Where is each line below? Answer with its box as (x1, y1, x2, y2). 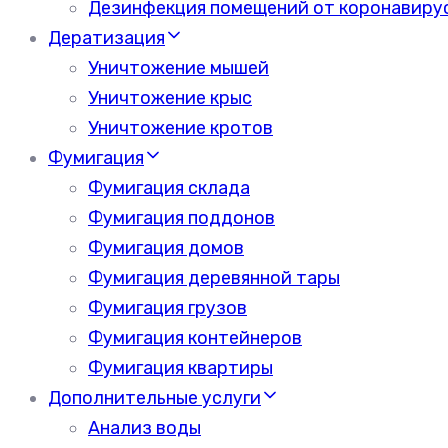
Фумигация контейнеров (88, 327, 302, 349)
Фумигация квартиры (88, 357, 273, 379)
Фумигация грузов (88, 297, 247, 319)
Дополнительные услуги (48, 387, 261, 409)
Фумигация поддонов (88, 207, 275, 229)
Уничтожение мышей (88, 57, 269, 79)
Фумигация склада (88, 177, 250, 199)
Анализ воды (88, 417, 201, 439)
